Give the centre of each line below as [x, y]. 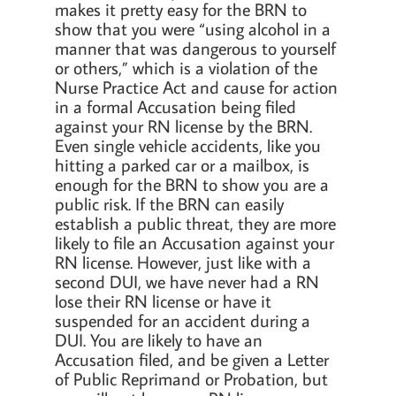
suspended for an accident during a [183, 320]
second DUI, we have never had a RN [187, 281]
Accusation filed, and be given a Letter [192, 359]
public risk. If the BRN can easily [169, 203]
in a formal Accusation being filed [175, 106]
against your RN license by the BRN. [183, 126]
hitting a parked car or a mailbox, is [182, 164]
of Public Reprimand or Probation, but [191, 378]
